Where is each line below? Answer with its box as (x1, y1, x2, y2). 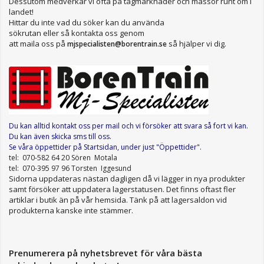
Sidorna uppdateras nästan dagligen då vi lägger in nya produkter (9, 173, 245, 184)
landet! (9, 6, 35, 17)
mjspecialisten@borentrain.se (67, 38, 169, 49)
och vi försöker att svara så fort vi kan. (121, 120, 248, 131)
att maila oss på (9, 38, 67, 49)
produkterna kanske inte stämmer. (9, 204, 133, 216)
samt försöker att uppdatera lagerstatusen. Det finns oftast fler (9, 183, 236, 194)
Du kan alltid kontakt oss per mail (9, 120, 120, 131)
